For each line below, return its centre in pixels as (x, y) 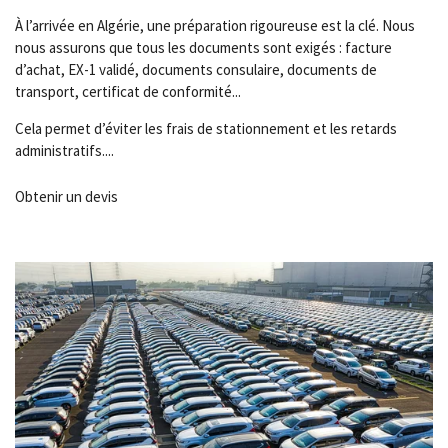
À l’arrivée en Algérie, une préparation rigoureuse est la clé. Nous (215, 26)
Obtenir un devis (66, 197)
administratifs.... (64, 151)
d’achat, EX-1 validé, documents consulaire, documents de (196, 70)
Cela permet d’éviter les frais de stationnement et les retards (206, 129)
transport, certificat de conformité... (128, 92)
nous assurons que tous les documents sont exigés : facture (203, 48)
